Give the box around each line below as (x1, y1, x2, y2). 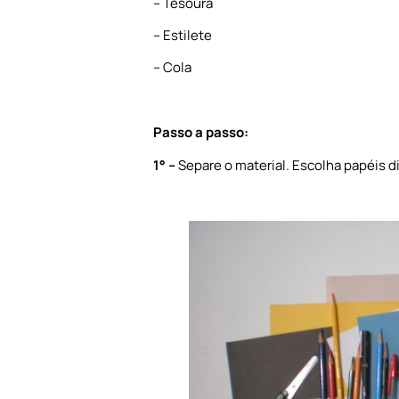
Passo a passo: (153, 123, 248, 142)
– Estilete (153, 26, 212, 45)
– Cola (153, 58, 191, 77)
